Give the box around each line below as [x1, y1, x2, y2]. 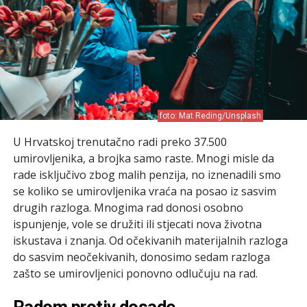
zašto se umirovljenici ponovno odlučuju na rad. [12, 265, 258, 281]
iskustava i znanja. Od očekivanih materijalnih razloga [12, 232, 288, 248]
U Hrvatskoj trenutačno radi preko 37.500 [12, 134, 227, 149]
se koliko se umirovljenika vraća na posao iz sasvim [12, 183, 276, 199]
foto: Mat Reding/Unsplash [160, 110, 262, 121]
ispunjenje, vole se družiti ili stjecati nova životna [12, 216, 262, 232]
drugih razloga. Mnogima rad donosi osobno [12, 199, 243, 215]
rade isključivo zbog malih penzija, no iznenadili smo [12, 167, 281, 182]
